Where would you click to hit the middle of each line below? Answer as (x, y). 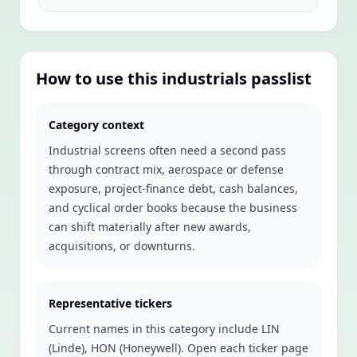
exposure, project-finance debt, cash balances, (173, 188)
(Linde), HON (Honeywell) (115, 348)
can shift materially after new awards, (150, 227)
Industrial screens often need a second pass (167, 150)
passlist (279, 78)
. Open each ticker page (245, 348)
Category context (96, 125)
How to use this (99, 78)
